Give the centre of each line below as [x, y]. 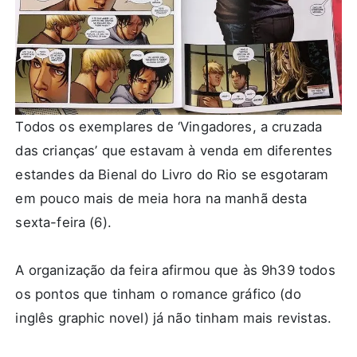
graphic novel [101, 318]
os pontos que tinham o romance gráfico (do [158, 294]
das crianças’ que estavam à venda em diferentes [174, 151]
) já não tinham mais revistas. [237, 318]
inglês [37, 318]
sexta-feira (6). [63, 223]
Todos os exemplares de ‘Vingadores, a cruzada [169, 127]
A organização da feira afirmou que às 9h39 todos [175, 271]
